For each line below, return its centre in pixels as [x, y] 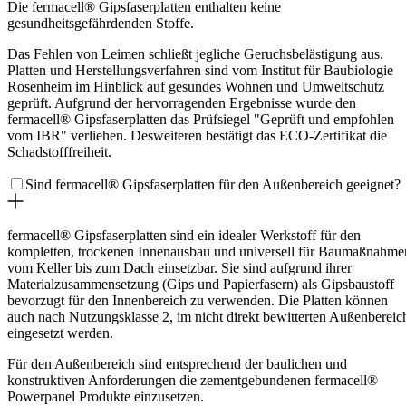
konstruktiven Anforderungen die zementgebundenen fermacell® [193, 380]
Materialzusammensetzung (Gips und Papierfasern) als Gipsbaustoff [201, 284]
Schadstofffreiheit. [59, 152]
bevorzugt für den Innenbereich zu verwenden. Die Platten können [198, 300]
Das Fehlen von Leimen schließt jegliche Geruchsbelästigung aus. [195, 54]
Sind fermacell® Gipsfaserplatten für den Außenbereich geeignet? [213, 184]
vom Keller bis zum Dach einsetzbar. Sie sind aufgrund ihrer [179, 268]
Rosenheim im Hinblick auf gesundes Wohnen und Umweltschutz [196, 87]
